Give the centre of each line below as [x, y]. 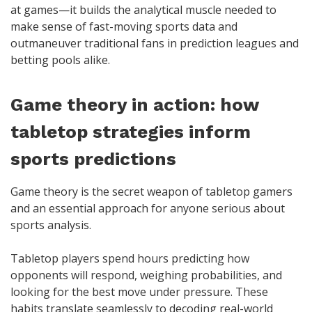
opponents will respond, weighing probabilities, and [146, 275]
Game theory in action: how [134, 105]
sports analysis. [51, 225]
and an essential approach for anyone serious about [148, 209]
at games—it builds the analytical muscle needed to [143, 9]
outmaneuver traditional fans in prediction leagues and [155, 43]
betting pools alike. [60, 60]
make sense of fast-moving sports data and [124, 26]
